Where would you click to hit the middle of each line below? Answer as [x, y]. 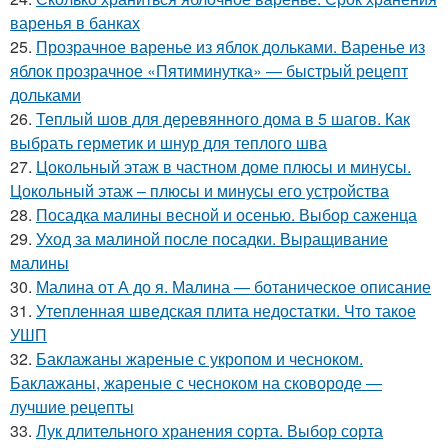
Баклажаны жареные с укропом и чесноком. [199, 358]
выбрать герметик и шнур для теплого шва [168, 142]
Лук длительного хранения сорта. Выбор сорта [209, 430]
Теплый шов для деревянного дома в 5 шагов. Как [223, 118]
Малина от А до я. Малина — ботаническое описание [233, 286]
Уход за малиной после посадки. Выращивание [212, 238]
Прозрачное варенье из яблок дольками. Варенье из [230, 46]
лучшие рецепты [72, 406]
